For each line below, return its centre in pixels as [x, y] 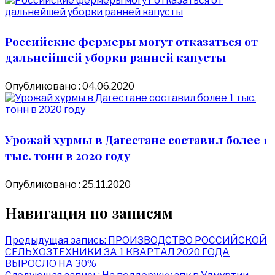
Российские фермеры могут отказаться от [131, 41]
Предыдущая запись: [56, 240]
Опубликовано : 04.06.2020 [70, 87]
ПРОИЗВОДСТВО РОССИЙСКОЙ [188, 240]
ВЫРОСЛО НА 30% [51, 263]
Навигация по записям [89, 212]
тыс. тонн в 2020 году [68, 155]
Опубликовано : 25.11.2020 [68, 184]
